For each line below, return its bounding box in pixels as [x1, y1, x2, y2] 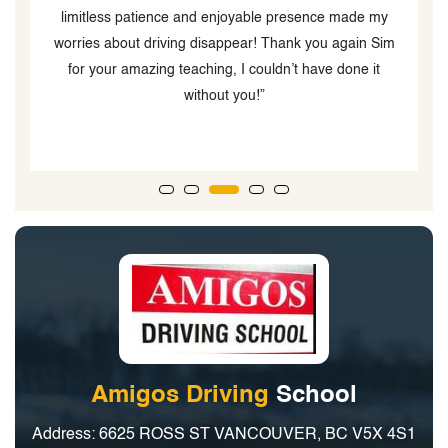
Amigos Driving [91, 383, 269, 408]
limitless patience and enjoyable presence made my [60, 10, 388, 25]
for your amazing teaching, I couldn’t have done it [68, 62, 380, 77]
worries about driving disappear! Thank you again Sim [53, 36, 395, 51]
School [269, 383, 357, 408]
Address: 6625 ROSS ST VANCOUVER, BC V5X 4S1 [32, 426, 416, 443]
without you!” [183, 88, 265, 103]
